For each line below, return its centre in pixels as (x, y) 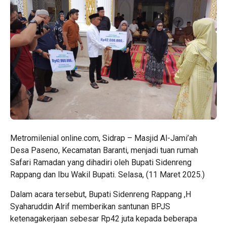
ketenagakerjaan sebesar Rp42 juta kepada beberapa (104, 219)
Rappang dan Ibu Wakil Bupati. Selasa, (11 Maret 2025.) (107, 175)
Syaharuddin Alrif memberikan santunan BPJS (90, 206)
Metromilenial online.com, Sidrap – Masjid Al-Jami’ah (104, 138)
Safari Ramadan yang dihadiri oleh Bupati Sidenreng (101, 162)
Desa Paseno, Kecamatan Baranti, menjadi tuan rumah (104, 150)
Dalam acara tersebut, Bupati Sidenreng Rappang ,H (101, 194)
